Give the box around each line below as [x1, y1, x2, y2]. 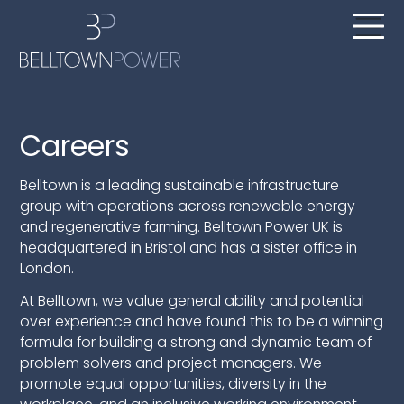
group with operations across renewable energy [20, 195, 356, 216]
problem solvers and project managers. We [20, 353, 323, 374]
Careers [20, 125, 131, 166]
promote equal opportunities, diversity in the [20, 373, 327, 395]
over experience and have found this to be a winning [20, 311, 384, 333]
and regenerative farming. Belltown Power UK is [20, 216, 344, 237]
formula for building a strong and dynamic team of [20, 332, 372, 353]
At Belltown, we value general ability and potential [20, 290, 365, 312]
